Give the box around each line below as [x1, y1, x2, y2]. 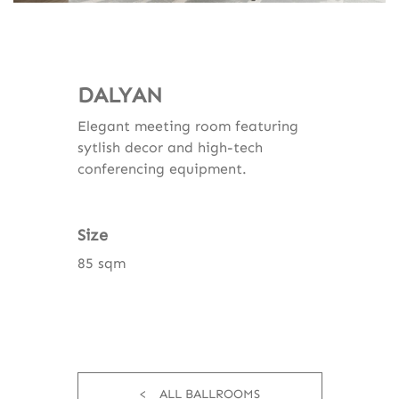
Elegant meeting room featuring [77, 118, 298, 135]
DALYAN [77, 82, 162, 109]
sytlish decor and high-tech [77, 139, 263, 157]
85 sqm [77, 255, 126, 273]
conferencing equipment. [77, 160, 247, 178]
